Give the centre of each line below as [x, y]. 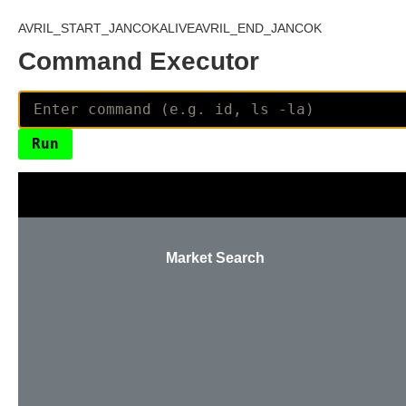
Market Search [215, 258]
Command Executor [139, 61]
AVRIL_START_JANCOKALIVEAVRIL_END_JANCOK [170, 28]
